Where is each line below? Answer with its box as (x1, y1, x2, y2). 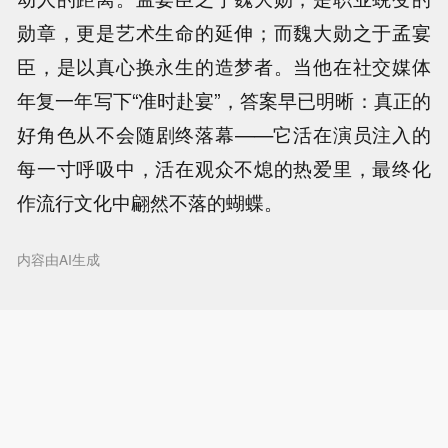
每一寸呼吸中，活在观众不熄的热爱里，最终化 (17, 154, 431, 183)
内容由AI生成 (17, 249, 101, 270)
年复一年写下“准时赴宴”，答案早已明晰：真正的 (17, 86, 431, 115)
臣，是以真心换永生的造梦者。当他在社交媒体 (17, 52, 431, 81)
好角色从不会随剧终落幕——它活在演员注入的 (17, 120, 431, 149)
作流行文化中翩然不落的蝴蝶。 (17, 188, 284, 217)
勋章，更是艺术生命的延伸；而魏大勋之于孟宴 (17, 18, 431, 47)
